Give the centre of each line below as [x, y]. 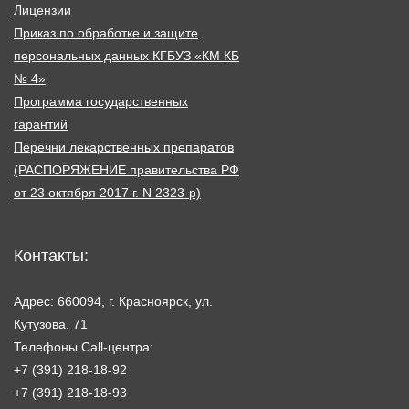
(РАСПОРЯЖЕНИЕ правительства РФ [126, 169]
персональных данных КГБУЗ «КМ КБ [126, 55]
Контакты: [51, 255]
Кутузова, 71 [51, 324]
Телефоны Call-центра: [84, 346]
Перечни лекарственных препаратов [124, 147]
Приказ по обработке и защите [106, 32]
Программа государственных [101, 101]
